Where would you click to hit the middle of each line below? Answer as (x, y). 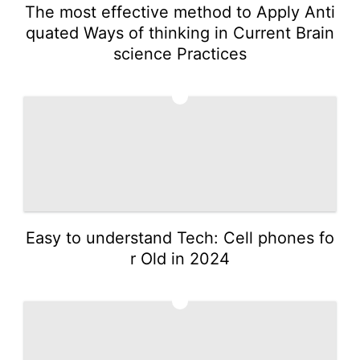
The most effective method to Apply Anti (180, 12)
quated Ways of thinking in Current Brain (180, 33)
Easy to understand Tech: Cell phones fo (180, 237)
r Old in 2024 (180, 258)
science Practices (180, 53)
